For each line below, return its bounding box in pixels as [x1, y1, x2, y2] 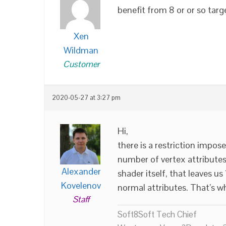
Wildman [64, 44, 98, 56]
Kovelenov [61, 180, 101, 191]
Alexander [61, 165, 101, 177]
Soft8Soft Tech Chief [118, 209, 197, 220]
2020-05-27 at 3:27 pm [52, 94, 121, 102]
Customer [63, 59, 99, 70]
